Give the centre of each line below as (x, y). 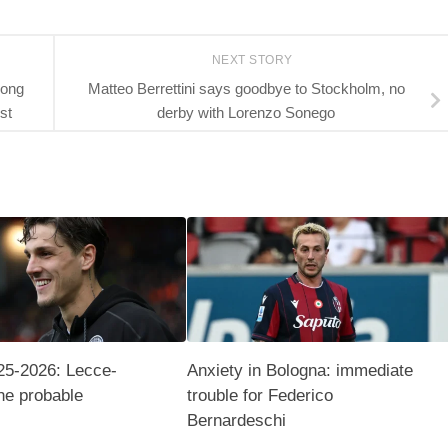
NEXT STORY (254, 59)
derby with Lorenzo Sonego (246, 112)
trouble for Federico (259, 395)
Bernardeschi (236, 420)
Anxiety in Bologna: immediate (299, 370)
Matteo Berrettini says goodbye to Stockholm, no (246, 88)
